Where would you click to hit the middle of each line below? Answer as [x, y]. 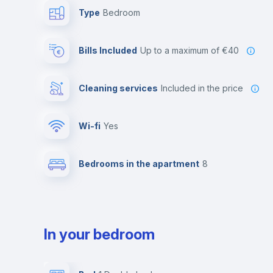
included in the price [203, 88]
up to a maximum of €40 [193, 50]
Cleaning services [118, 88]
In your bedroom [99, 234]
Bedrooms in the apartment [139, 164]
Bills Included [108, 50]
